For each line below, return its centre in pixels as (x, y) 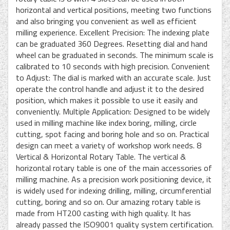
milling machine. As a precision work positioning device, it (114, 179)
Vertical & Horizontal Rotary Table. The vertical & (101, 157)
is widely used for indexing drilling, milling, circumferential (113, 190)
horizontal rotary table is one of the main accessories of (114, 168)
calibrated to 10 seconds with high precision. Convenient (113, 66)
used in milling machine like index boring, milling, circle (106, 123)
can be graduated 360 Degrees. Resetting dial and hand (112, 44)
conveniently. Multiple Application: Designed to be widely (113, 111)
